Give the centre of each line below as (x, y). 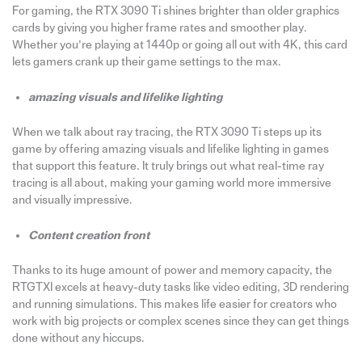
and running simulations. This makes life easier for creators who (174, 304)
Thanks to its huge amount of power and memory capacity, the (172, 270)
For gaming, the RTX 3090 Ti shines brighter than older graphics (175, 11)
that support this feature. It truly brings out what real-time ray (168, 166)
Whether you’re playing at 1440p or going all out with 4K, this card (179, 44)
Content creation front (88, 236)
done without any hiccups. (78, 338)
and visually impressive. (72, 200)
